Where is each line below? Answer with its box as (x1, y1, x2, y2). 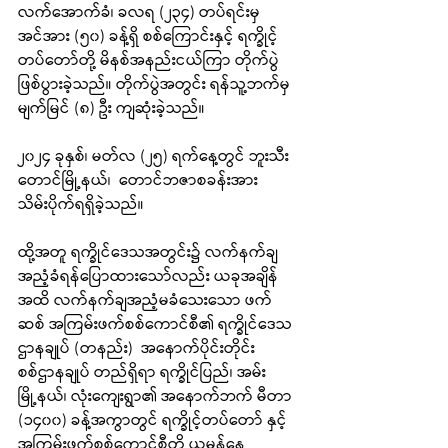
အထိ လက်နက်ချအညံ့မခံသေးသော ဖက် (18, 288, 272, 314)
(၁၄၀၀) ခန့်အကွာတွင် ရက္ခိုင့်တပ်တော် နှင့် (18, 408, 291, 434)
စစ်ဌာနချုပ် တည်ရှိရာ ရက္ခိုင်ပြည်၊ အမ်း (18, 360, 266, 386)
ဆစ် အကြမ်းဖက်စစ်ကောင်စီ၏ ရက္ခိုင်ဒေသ (18, 312, 292, 338)
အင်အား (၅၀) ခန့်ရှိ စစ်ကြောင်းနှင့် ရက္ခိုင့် (18, 24, 278, 50)
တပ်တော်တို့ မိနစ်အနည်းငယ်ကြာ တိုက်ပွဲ (18, 48, 279, 74)
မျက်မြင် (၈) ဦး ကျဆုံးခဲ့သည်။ (18, 96, 205, 122)
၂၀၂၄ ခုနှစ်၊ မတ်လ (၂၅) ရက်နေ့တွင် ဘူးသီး (18, 144, 289, 170)
